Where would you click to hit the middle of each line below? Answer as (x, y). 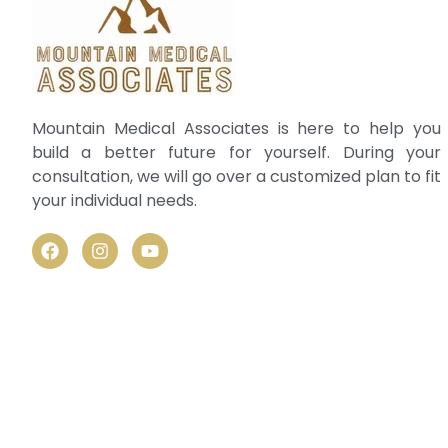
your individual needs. (114, 201)
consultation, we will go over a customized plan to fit (236, 177)
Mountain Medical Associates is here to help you (236, 129)
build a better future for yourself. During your (236, 153)
